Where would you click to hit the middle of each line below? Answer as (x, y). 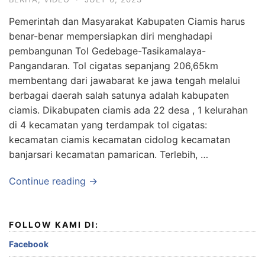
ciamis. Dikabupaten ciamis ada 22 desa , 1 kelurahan (128, 110)
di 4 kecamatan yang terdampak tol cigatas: (108, 125)
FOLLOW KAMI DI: (54, 224)
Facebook (29, 244)
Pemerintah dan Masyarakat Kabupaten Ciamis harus (127, 21)
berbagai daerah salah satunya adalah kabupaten (119, 95)
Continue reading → (53, 181)
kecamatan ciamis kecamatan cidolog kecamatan (119, 140)
